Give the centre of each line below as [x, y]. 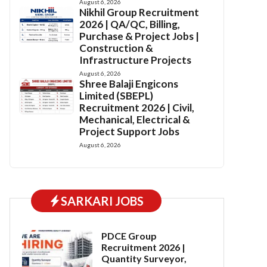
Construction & [117, 48]
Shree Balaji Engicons [129, 84]
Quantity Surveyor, [144, 258]
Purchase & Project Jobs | [139, 36]
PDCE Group [129, 236]
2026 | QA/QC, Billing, [130, 24]
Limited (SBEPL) [117, 96]
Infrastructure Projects [136, 60]
